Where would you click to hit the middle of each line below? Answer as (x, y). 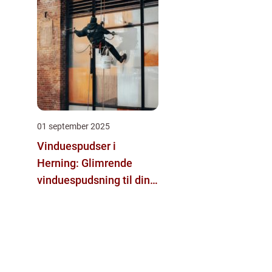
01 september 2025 (73, 127)
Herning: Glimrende (85, 163)
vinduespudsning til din (93, 180)
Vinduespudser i (76, 146)
